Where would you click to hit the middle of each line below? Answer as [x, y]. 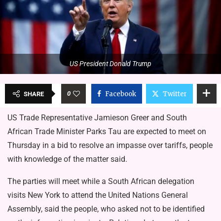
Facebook [120, 94]
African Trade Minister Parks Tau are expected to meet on [107, 131]
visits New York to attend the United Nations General [98, 195]
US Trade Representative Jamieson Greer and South [97, 117]
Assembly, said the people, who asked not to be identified [106, 209]
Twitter [175, 94]
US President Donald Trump [110, 63]
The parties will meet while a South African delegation [101, 181]
